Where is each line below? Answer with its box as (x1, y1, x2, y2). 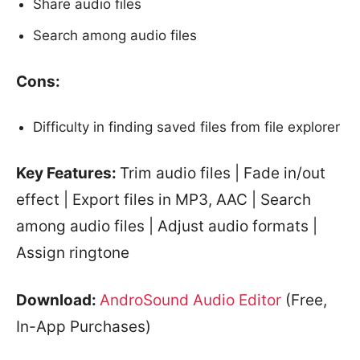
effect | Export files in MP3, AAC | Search (16, 190, 311, 209)
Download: (16, 291, 100, 309)
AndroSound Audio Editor (100, 291, 281, 309)
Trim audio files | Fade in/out (120, 164, 325, 182)
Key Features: (16, 164, 120, 182)
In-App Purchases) (16, 317, 151, 336)
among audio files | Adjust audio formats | (16, 217, 317, 235)
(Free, (281, 291, 327, 309)
